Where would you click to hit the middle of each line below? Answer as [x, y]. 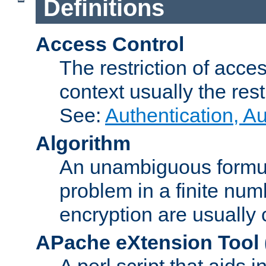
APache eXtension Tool [147, 242]
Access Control [110, 44]
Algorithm [83, 143]
